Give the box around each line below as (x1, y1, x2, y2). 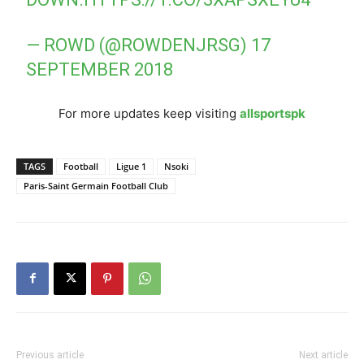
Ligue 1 (116, 159, 146, 172)
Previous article (16, 349, 84, 361)
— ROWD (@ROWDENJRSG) (26, 34, 252, 55)
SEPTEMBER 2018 (26, 58, 174, 80)
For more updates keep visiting (58, 105, 240, 121)
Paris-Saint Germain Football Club (24, 179, 168, 192)
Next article (299, 349, 348, 361)
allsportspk (240, 105, 305, 121)
